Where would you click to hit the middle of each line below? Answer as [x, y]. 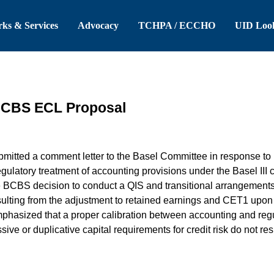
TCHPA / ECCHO [177, 25]
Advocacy [98, 25]
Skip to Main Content [137, 7]
